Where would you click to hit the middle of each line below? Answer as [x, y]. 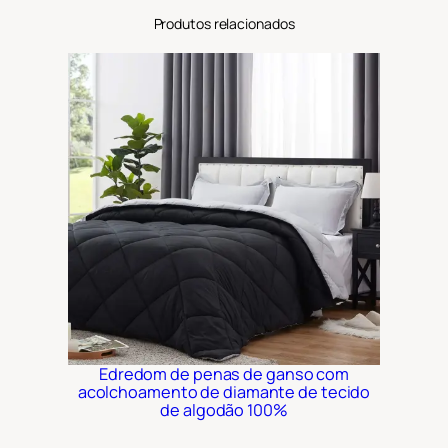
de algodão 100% [224, 410]
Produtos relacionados [224, 24]
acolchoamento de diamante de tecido [224, 392]
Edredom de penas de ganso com [224, 374]
